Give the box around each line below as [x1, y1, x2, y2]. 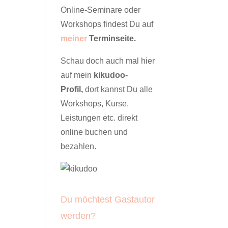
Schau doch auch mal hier [61, 56, 155, 65]
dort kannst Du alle [83, 85, 153, 94]
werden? [61, 211, 96, 221]
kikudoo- [94, 71, 128, 79]
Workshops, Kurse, [61, 99, 129, 108]
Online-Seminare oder [61, 6, 141, 14]
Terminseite [89, 34, 134, 43]
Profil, [61, 85, 83, 94]
